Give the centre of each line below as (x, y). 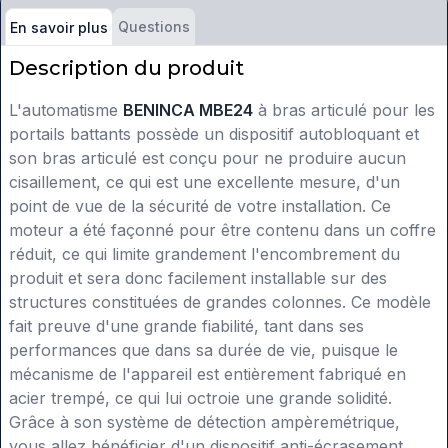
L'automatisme (66, 110)
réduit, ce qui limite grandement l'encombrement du (204, 254)
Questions (154, 27)
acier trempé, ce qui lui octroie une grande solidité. (200, 398)
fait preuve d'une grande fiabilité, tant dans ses (186, 326)
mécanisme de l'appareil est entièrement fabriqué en (207, 374)
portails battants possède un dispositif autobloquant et (214, 134)
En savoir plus (59, 27)
